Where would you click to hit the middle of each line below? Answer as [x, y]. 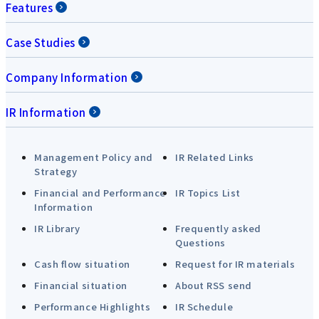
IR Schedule [204, 306]
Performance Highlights [93, 306]
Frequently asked [218, 228]
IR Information [46, 112]
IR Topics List [208, 192]
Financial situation [81, 285]
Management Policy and [94, 157]
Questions [201, 242]
